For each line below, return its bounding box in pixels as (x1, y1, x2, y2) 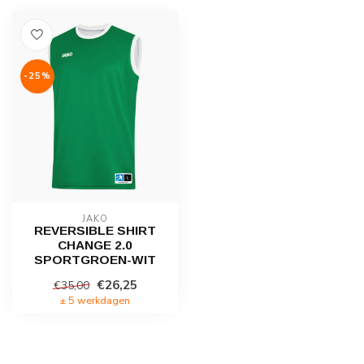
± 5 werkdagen (60, 292, 130, 307)
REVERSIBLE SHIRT (34, 223, 156, 237)
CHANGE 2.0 (58, 237, 132, 252)
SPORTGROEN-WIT (34, 252, 156, 266)
